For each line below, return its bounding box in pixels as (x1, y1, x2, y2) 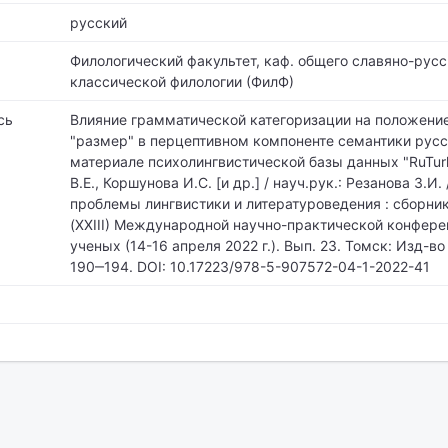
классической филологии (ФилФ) (70, 73, 294, 90)
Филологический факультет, (70, 52, 260, 69)
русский (70, 14, 127, 31)
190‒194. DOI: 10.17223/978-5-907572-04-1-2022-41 (70, 258, 430, 275)
